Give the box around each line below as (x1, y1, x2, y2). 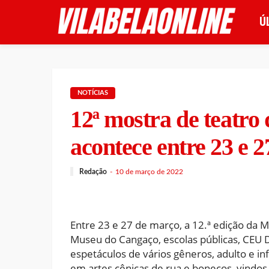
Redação (79, 168, 107, 175)
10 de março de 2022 (115, 168, 183, 175)
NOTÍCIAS (77, 89, 108, 96)
